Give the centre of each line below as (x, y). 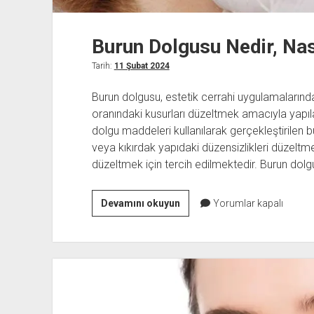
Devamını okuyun (140, 204)
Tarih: (103, 66)
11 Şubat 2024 (142, 66)
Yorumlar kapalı (247, 204)
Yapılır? (197, 270)
